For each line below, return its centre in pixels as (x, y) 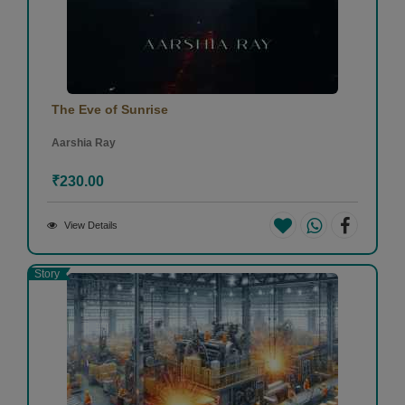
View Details (91, 226)
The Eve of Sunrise (110, 110)
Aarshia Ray (84, 143)
